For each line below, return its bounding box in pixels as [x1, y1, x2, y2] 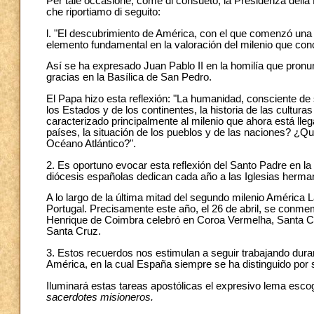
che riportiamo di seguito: [46, 6, 161, 18]
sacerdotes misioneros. [46, 291, 153, 303]
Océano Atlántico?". [46, 137, 136, 149]
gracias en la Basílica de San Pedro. [46, 71, 212, 83]
